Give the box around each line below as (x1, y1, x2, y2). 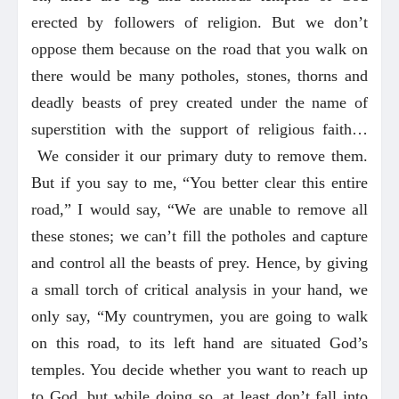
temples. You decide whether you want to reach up (31, 360, 368, 379)
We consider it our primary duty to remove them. (31, 146, 368, 165)
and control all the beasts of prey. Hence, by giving (31, 253, 368, 272)
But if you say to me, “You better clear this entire (31, 173, 368, 191)
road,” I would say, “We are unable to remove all (31, 199, 368, 218)
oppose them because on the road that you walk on (31, 39, 368, 58)
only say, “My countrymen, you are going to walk (31, 306, 368, 325)
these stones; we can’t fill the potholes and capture (31, 226, 368, 245)
